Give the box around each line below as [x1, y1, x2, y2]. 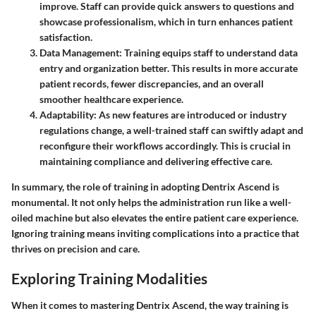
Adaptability [39, 109, 94, 121]
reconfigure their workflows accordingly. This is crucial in [39, 140, 291, 152]
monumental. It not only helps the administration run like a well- [11, 196, 291, 208]
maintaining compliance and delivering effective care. [39, 155, 272, 167]
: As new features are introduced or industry [94, 109, 286, 121]
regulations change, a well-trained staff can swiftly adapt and [39, 124, 303, 136]
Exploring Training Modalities [11, 269, 207, 287]
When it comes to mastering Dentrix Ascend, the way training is [11, 298, 288, 311]
